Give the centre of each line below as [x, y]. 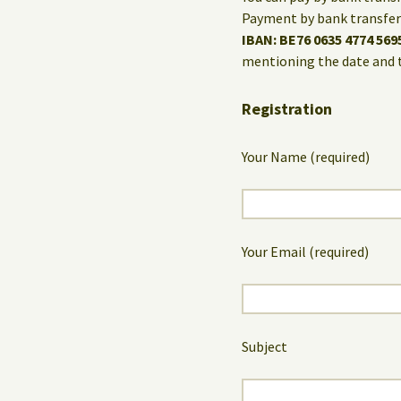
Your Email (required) [305, 251]
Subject [264, 346]
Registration [287, 108]
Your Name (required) [306, 156]
